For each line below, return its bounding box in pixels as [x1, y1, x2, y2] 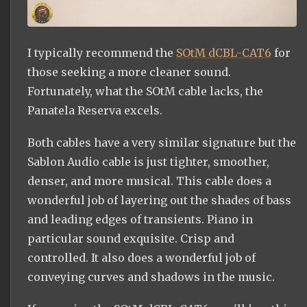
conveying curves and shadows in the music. [27, 270, 275, 284]
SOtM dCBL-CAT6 [176, 46, 271, 60]
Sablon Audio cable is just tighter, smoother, [27, 155, 269, 169]
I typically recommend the [27, 46, 176, 60]
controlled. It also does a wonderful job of [27, 251, 256, 265]
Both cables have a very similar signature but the [27, 136, 296, 150]
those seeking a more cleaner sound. [27, 65, 231, 79]
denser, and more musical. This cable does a [27, 174, 271, 188]
